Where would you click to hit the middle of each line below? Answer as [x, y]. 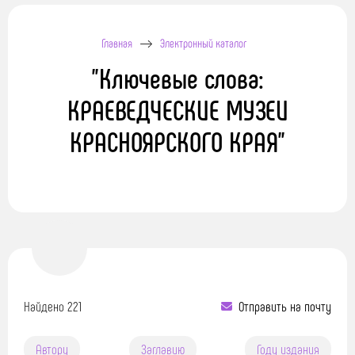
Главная [116, 43]
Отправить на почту [285, 305]
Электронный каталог [203, 43]
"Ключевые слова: [177, 78]
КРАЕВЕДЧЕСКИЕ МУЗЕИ [177, 109]
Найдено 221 [53, 305]
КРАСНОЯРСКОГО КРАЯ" [177, 141]
